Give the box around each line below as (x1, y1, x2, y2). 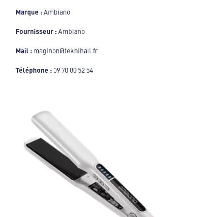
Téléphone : (15, 64, 52, 75)
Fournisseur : (15, 26, 58, 36)
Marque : (15, 6, 44, 16)
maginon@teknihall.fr (33, 45, 98, 55)
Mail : (15, 45, 33, 55)
